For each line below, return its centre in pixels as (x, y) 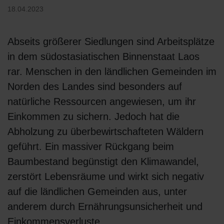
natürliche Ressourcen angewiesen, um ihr (102, 102)
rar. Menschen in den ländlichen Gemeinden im (112, 72)
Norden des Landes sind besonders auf (95, 87)
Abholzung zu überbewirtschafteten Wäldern (105, 132)
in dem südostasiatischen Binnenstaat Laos (103, 57)
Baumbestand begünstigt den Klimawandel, (103, 162)
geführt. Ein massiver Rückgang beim (91, 147)
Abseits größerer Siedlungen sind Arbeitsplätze (111, 42)
